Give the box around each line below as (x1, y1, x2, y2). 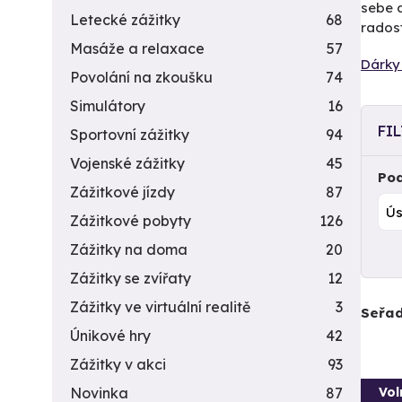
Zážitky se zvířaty (70, 269, 191, 287)
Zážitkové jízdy (70, 183, 175, 201)
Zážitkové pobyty (70, 212, 191, 230)
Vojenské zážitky (70, 154, 185, 172)
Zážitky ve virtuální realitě (70, 298, 250, 316)
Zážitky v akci (70, 355, 166, 373)
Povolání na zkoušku (70, 68, 213, 86)
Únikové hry (70, 327, 151, 345)
